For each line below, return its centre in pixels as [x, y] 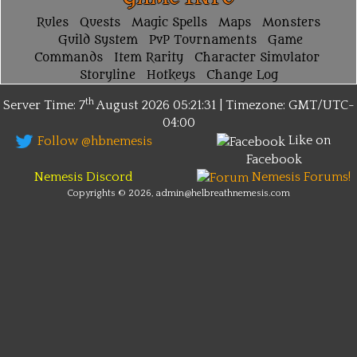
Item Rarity [148, 58]
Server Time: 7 [44, 106]
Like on [308, 141]
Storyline [107, 76]
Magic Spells [169, 23]
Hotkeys [171, 76]
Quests [100, 23]
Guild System [98, 41]
